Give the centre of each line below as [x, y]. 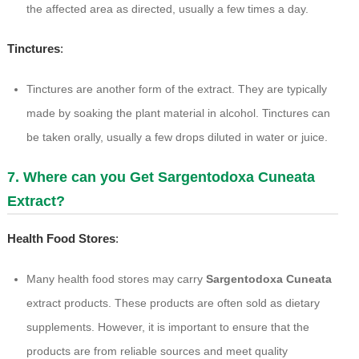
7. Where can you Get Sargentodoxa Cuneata [161, 177]
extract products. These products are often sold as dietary [173, 303]
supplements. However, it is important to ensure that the [167, 327]
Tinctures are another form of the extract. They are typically [176, 89]
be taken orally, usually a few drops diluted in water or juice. [177, 137]
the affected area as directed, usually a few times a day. [167, 9]
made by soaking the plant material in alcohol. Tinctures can [178, 113]
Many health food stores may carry [116, 279]
